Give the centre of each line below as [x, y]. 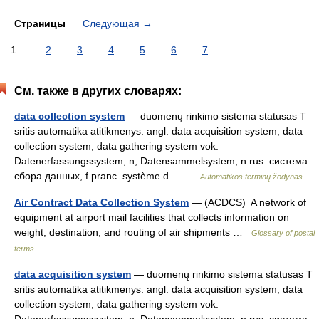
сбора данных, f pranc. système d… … [107, 176]
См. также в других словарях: [98, 91]
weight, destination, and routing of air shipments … [133, 232]
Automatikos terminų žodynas [251, 177]
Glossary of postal [283, 233]
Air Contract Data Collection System [101, 202]
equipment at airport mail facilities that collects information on [152, 217]
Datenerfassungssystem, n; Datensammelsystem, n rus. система [161, 161]
